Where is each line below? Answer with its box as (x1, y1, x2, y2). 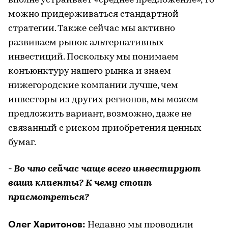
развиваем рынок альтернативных (8, 38, 164, 48)
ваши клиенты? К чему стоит (8, 178, 152, 188)
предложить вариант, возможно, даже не (8, 109, 191, 119)
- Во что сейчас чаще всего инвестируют (8, 164, 201, 174)
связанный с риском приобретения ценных (8, 123, 202, 133)
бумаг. (8, 137, 36, 148)
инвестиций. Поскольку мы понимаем (8, 52, 179, 62)
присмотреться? (8, 192, 89, 203)
